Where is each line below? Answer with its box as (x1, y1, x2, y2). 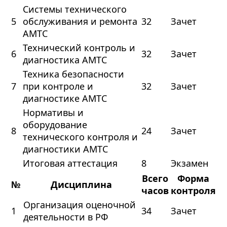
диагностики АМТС (22, 143, 108, 156)
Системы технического (22, 3, 127, 16)
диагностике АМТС (22, 92, 107, 105)
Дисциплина (50, 178, 112, 191)
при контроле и (22, 80, 93, 93)
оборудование (22, 119, 87, 131)
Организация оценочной (23, 199, 136, 211)
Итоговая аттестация (22, 157, 118, 170)
